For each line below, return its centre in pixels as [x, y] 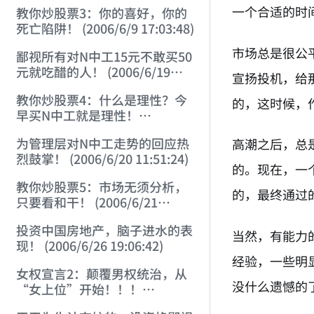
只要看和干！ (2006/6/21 [87, 202]
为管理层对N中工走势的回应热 [102, 143]
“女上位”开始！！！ [79, 289]
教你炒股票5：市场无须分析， [101, 187]
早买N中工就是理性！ [77, 115]
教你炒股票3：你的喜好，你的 [101, 13]
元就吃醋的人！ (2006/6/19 [93, 72]
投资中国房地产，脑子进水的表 [104, 230]
